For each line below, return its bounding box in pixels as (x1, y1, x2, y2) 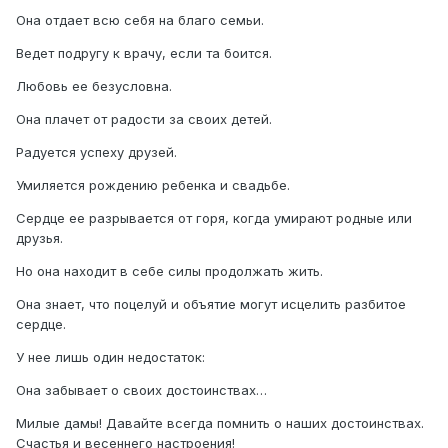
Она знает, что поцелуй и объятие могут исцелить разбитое (16, 296, 406, 313)
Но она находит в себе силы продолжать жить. (16, 263, 323, 280)
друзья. (16, 230, 63, 247)
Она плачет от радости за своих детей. (16, 111, 272, 128)
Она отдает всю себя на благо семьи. (16, 12, 264, 29)
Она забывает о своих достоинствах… (16, 382, 267, 399)
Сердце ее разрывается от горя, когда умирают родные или (16, 210, 412, 227)
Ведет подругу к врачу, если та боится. (16, 45, 272, 62)
